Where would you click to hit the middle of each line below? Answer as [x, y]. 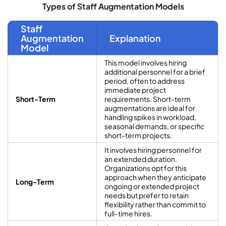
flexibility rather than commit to [155, 205]
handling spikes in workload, [150, 117]
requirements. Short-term [148, 99]
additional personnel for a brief [155, 72]
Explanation [135, 38]
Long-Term [35, 182]
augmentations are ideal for [150, 108]
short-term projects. [138, 135]
